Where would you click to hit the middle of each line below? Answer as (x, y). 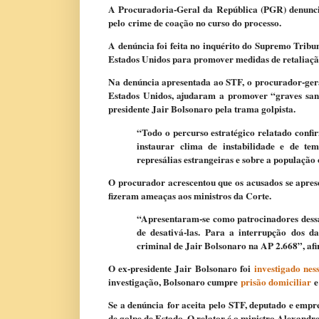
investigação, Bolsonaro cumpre (174, 282)
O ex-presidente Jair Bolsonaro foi (182, 269)
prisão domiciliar (276, 282)
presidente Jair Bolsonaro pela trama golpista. (202, 109)
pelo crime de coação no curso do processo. (196, 23)
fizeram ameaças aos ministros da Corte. (190, 195)
